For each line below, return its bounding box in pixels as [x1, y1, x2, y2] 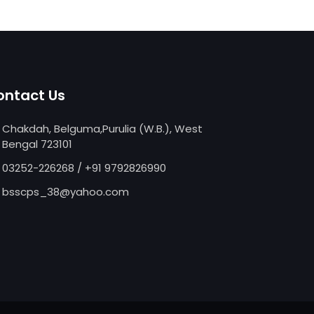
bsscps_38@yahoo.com [2, 184, 129, 199]
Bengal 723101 [2, 136, 72, 151]
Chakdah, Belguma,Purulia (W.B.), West [2, 121, 203, 136]
